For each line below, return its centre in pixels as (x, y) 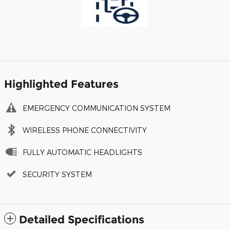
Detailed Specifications (82, 220)
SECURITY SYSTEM (57, 175)
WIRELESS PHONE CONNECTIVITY (85, 130)
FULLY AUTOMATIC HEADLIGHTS (82, 152)
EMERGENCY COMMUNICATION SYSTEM (97, 108)
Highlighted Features (61, 84)
